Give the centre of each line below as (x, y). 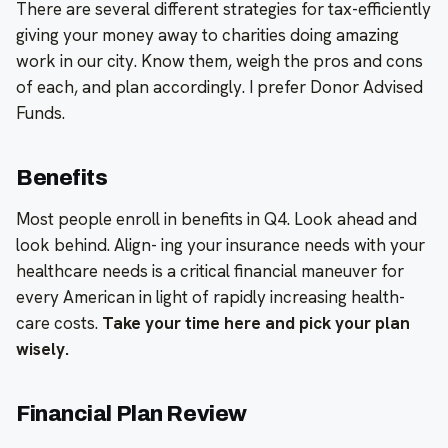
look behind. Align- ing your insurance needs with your (220, 244)
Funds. (40, 112)
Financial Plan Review (131, 413)
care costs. (59, 322)
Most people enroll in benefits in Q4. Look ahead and (216, 218)
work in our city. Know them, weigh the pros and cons (219, 60)
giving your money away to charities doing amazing (207, 34)
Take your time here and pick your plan (256, 322)
